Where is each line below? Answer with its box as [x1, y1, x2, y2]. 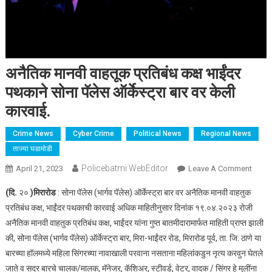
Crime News [12, 129, 53, 138]
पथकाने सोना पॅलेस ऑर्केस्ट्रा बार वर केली [5, 83, 235, 102]
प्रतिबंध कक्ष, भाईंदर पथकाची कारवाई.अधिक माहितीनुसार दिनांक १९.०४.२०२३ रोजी [5, 203, 253, 213]
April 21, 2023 [15, 164, 63, 174]
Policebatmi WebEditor [81, 163, 168, 174]
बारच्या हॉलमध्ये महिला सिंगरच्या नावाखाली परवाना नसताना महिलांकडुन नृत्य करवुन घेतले [5, 248, 263, 259]
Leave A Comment [188, 164, 252, 174]
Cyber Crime [72, 129, 114, 138]
